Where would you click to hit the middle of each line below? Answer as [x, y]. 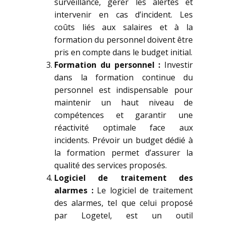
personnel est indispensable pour [124, 90]
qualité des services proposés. [110, 165]
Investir [177, 65]
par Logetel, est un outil [124, 215]
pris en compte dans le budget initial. [123, 52]
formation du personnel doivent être [124, 40]
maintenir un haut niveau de [124, 102]
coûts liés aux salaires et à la [124, 27]
